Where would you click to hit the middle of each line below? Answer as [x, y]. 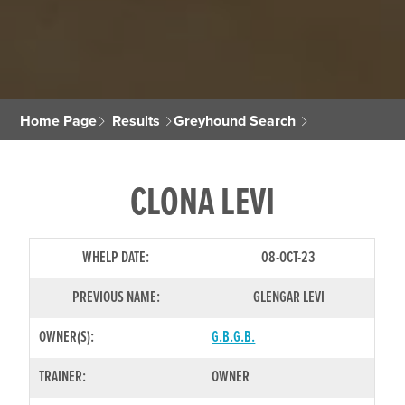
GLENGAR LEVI [288, 297]
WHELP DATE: [116, 258]
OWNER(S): [67, 337]
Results [137, 121]
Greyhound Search [235, 121]
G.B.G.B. [234, 337]
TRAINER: [63, 377]
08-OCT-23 [289, 258]
